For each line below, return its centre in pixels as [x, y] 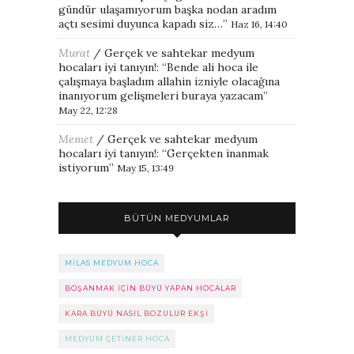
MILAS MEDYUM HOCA [112, 262]
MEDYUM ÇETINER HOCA [117, 338]
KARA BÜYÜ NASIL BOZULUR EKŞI [137, 313]
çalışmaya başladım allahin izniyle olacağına [169, 81]
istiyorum [84, 167]
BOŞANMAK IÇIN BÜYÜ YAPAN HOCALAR [151, 288]
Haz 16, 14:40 [259, 24]
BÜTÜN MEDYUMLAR [177, 218]
